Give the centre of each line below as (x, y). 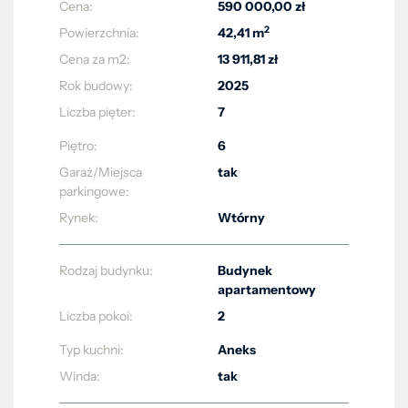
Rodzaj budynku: (106, 270)
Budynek (245, 270)
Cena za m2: (95, 59)
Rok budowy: (96, 86)
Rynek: (79, 218)
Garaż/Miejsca (101, 172)
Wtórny (241, 218)
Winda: (80, 376)
